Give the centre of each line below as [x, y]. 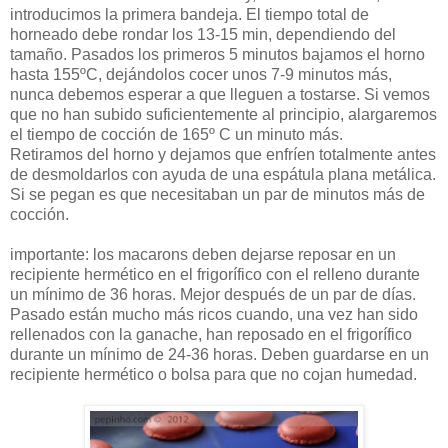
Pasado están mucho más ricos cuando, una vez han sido [214, 315]
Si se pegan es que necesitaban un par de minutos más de [217, 195]
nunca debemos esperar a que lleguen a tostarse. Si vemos [220, 95]
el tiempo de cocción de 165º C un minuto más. [176, 135]
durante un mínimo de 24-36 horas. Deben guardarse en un [219, 355]
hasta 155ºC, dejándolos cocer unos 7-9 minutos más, [201, 75]
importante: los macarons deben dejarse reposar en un [203, 255]
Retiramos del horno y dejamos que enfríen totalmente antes [223, 155]
